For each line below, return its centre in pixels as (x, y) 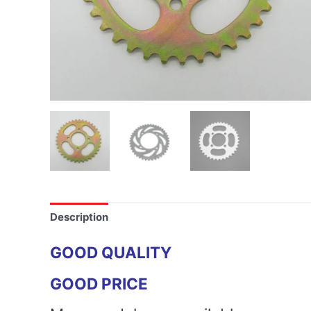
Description (79, 217)
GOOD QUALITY (111, 252)
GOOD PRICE (99, 283)
